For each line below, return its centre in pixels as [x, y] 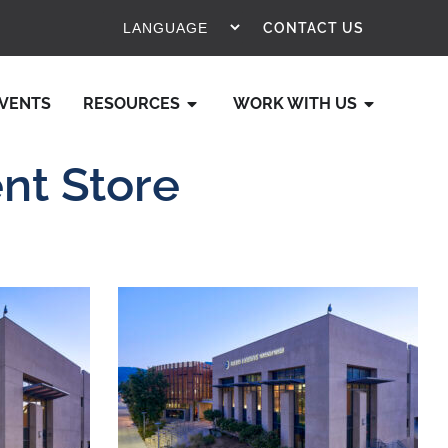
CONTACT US [313, 28]
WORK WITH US [294, 103]
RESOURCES [131, 103]
